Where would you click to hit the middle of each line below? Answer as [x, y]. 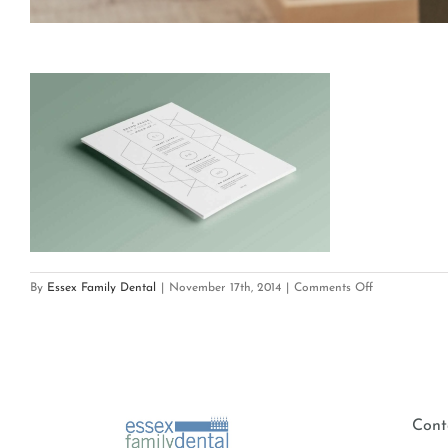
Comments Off [333, 288]
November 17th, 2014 [225, 288]
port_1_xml [402, 307]
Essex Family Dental [101, 288]
